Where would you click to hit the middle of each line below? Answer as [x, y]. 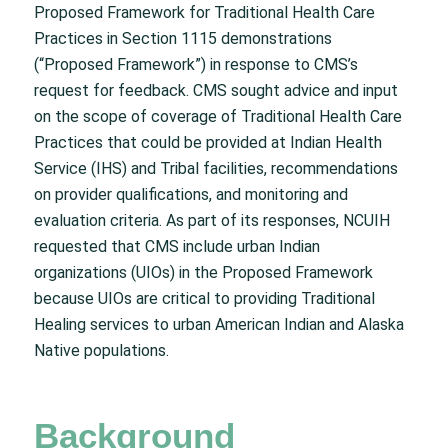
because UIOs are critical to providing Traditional [204, 299]
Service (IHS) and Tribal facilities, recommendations [215, 169]
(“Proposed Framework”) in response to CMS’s [195, 65]
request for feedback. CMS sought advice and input [215, 91]
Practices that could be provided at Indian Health [207, 143]
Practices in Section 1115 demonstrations [182, 39]
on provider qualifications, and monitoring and [190, 195]
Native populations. [101, 351]
